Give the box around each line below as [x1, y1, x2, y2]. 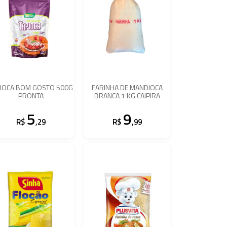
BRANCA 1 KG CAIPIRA [94, 90, 160, 101]
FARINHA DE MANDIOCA [91, 82, 163, 93]
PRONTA [18, 90, 44, 101]
